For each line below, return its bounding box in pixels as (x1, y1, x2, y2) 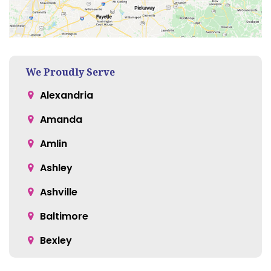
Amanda (40, 112, 82, 126)
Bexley (40, 233, 72, 247)
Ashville (40, 184, 77, 199)
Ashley (40, 160, 73, 175)
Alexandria (40, 88, 93, 102)
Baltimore (40, 209, 88, 223)
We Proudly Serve (26, 65, 115, 79)
